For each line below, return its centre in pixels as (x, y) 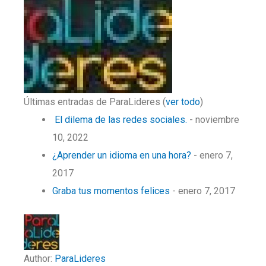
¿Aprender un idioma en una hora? (122, 155)
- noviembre (213, 120)
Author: (39, 259)
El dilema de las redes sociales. (120, 120)
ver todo (183, 102)
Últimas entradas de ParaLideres (93, 102)
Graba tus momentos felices (111, 191)
